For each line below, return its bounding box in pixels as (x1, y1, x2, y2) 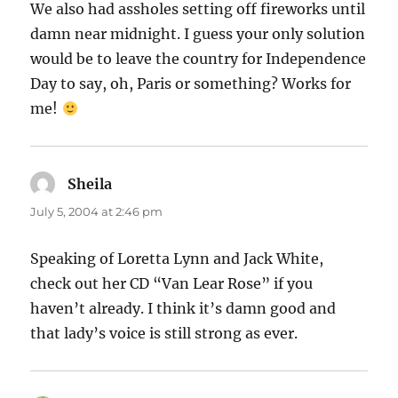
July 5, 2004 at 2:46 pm (30, 204, 163, 219)
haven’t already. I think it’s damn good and (30, 299, 337, 318)
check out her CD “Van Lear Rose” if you (30, 275, 314, 293)
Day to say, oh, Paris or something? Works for (30, 75, 352, 93)
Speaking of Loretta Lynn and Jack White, (30, 250, 324, 268)
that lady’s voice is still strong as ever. (30, 324, 298, 343)
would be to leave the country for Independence (30, 50, 367, 68)
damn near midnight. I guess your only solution (30, 25, 366, 44)
